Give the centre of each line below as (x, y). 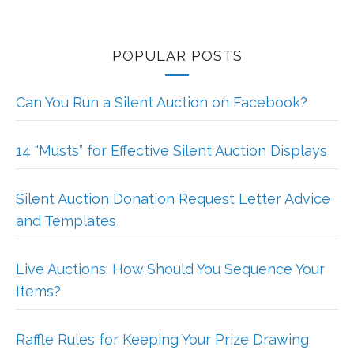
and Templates (66, 221)
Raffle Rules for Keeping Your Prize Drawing (162, 340)
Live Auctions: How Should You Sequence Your (170, 269)
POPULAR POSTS (177, 56)
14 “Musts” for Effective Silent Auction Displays (171, 151)
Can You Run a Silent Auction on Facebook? (162, 103)
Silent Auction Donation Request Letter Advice (173, 199)
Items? (38, 292)
